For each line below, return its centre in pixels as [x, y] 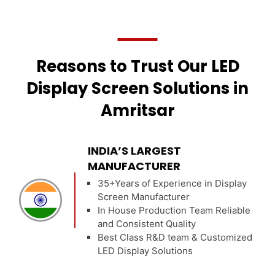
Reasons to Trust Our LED [137, 66]
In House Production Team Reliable [174, 210]
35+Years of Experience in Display [172, 183]
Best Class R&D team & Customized [175, 237]
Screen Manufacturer [144, 196]
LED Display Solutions [145, 250]
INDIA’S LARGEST [135, 150]
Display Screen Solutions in [137, 88]
